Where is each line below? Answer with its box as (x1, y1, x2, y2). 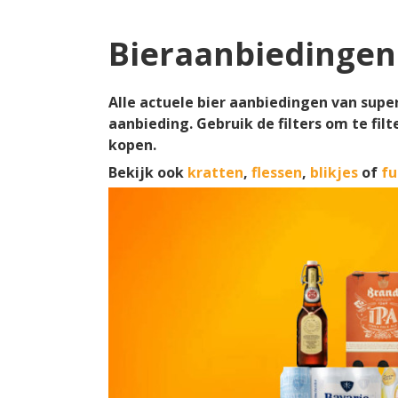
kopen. (108, 135, 156, 155)
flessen (251, 163, 302, 182)
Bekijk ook (108, 163, 187, 182)
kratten (187, 163, 243, 182)
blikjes (310, 163, 358, 182)
